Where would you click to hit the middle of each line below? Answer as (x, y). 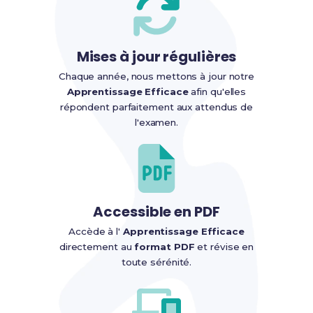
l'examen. (156, 122)
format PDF (165, 246)
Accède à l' (96, 231)
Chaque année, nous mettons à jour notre (156, 76)
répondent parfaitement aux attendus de (156, 107)
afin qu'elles (217, 91)
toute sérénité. (156, 262)
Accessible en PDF (156, 211)
